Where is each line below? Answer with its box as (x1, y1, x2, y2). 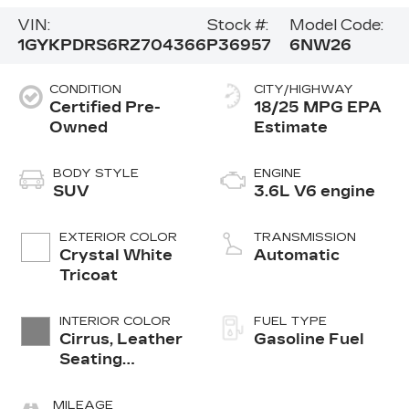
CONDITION (48, 81, 121, 97)
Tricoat (58, 266, 118, 284)
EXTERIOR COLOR (58, 229, 177, 245)
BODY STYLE (52, 165, 139, 181)
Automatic (254, 246, 340, 264)
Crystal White (58, 246, 173, 264)
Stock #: (205, 16, 268, 34)
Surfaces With (58, 370, 176, 388)
